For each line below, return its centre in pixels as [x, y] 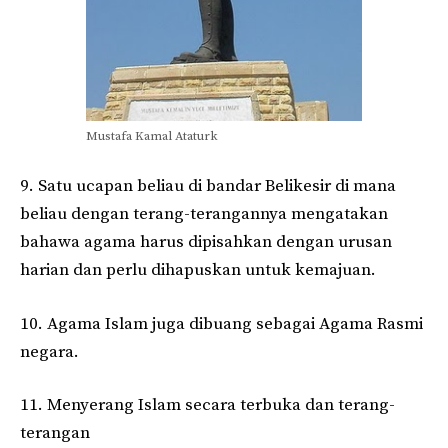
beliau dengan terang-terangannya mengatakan [204, 214]
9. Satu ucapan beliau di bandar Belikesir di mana [208, 186]
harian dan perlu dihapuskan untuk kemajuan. [198, 270]
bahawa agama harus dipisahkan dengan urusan [206, 242]
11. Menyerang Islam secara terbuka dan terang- [207, 405]
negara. [49, 351]
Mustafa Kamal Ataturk [152, 135]
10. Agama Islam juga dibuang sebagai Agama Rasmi [221, 323]
